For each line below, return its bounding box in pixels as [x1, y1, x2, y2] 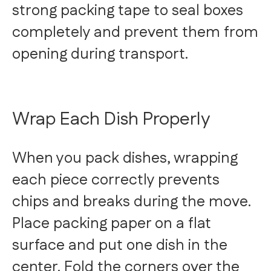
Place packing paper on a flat [12, 213, 211, 235]
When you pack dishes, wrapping [12, 148, 238, 170]
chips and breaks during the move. [12, 191, 251, 214]
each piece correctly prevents [12, 169, 220, 192]
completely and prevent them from [12, 22, 258, 44]
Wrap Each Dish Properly [12, 106, 210, 133]
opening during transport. [12, 44, 188, 66]
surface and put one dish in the [12, 235, 227, 257]
